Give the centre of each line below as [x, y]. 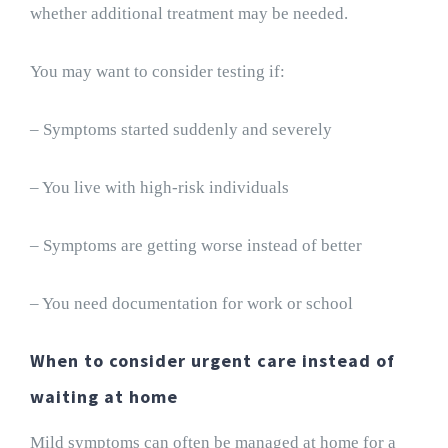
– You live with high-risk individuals [159, 188]
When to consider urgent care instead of [212, 361]
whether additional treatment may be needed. [188, 14]
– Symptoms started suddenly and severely [180, 130]
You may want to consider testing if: [157, 72]
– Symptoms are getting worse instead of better [195, 246]
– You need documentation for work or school [191, 304]
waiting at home [103, 397]
